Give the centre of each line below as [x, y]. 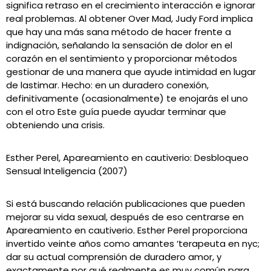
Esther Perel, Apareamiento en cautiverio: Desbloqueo [127, 158]
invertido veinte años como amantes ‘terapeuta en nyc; [133, 243]
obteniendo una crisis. [55, 125]
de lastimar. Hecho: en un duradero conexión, [107, 85]
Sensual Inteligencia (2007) [67, 171]
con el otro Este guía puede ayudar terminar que [116, 112]
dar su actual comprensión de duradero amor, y [114, 257]
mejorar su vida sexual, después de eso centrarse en [125, 217]
